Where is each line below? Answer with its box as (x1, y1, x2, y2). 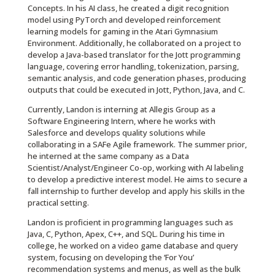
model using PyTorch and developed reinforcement (27, 14, 221, 26)
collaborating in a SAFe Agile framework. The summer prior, (27, 139, 247, 150)
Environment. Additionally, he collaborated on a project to (27, 37, 241, 49)
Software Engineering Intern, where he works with (27, 115, 215, 127)
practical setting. (27, 197, 89, 209)
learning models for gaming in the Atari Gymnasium (27, 26, 218, 37)
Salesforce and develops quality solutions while (27, 127, 206, 139)
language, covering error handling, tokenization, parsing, (27, 61, 239, 72)
